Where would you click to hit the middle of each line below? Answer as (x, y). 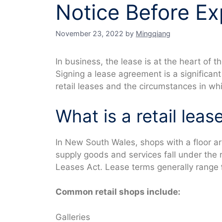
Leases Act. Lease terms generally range (138, 167)
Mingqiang (153, 34)
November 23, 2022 (89, 34)
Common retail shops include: (118, 192)
